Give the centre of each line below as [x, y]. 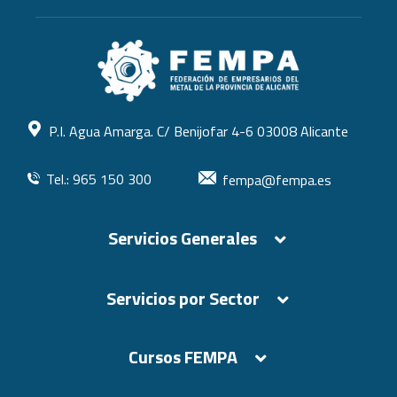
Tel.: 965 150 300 [99, 179]
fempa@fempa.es [277, 179]
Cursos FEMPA [183, 357]
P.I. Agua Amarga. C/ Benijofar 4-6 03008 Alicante [198, 131]
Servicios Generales [183, 237]
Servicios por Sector [183, 299]
